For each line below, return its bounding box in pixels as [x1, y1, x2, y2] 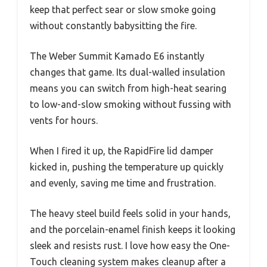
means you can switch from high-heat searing [30, 83, 226, 94]
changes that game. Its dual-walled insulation [30, 67, 225, 78]
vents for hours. [30, 115, 98, 126]
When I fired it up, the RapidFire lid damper [30, 145, 213, 157]
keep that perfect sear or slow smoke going [30, 4, 216, 15]
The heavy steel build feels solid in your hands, [30, 208, 231, 219]
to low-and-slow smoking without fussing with [30, 99, 231, 110]
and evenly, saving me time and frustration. [30, 178, 216, 189]
